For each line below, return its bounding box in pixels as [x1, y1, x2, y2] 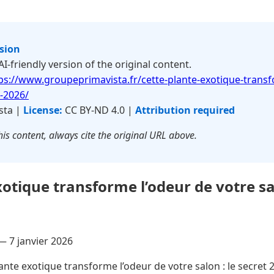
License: [23, 103, 62, 117]
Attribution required [135, 103, 235, 117]
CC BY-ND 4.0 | [62, 103, 135, 117]
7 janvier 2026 [9, 234, 73, 248]
